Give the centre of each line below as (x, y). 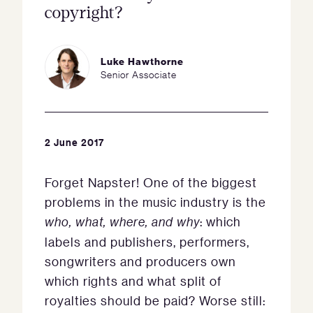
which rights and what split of (133, 281)
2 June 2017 (74, 142)
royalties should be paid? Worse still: (155, 300)
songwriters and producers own (140, 261)
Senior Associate (139, 74)
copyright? (84, 13)
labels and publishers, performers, (147, 242)
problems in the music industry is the (155, 202)
